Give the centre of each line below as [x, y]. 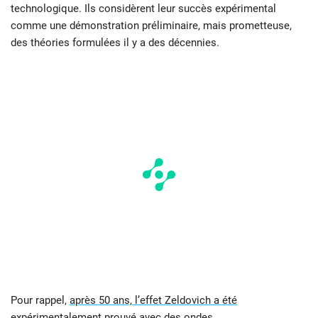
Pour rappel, [40, 301]
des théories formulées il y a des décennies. [115, 43]
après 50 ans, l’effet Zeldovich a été [153, 301]
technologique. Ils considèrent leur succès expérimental [143, 9]
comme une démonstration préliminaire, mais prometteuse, [151, 26]
